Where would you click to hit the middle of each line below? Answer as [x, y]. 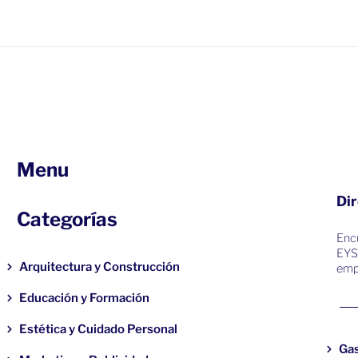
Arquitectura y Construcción [100, 267]
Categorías [67, 220]
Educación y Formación [85, 298]
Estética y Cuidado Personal [99, 330]
